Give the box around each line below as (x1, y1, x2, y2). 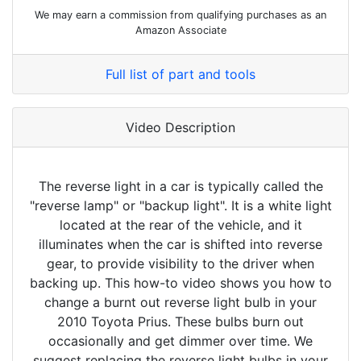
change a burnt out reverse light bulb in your (44, 294, 317, 311)
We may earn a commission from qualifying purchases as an (35, 9, 326, 22)
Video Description (126, 119, 235, 136)
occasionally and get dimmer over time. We (48, 333, 313, 350)
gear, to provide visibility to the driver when (47, 255, 314, 272)
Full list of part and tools (106, 66, 255, 83)
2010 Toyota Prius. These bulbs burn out (57, 313, 304, 330)
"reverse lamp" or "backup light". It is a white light (29, 197, 332, 214)
